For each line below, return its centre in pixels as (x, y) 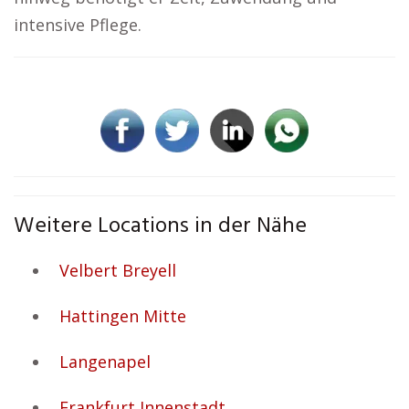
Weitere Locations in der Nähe (160, 226)
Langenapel (105, 362)
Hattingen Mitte (123, 316)
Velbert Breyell (118, 270)
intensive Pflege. (78, 25)
